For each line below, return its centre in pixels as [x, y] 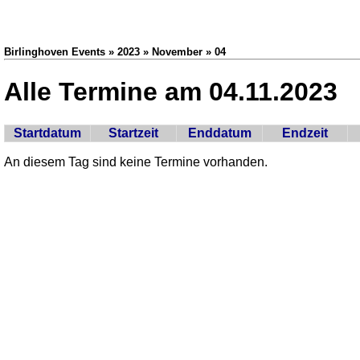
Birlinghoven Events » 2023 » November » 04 [115, 52]
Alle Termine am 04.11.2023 [171, 92]
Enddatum [219, 133]
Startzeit [133, 133]
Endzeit [305, 133]
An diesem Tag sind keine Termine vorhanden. [136, 162]
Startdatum [47, 133]
